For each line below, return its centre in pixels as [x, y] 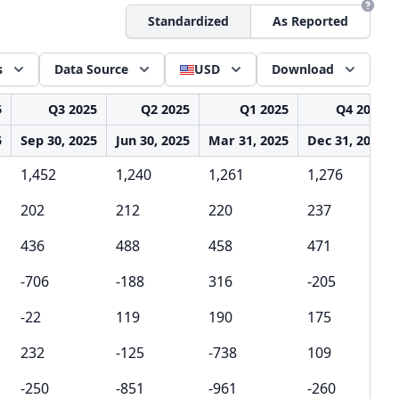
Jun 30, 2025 [153, 140]
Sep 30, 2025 [59, 140]
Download [303, 69]
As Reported [310, 21]
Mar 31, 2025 [248, 140]
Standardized [188, 21]
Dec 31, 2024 [346, 140]
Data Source [91, 69]
